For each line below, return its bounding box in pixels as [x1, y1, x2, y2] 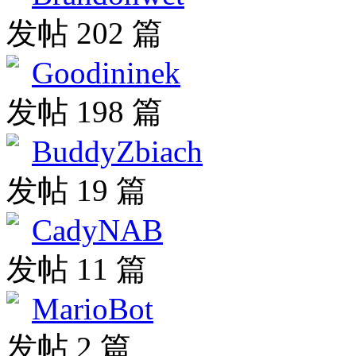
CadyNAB [32, 213, 163, 248]
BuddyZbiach [32, 134, 203, 169]
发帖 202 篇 [6, 16, 163, 51]
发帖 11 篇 [6, 252, 147, 287]
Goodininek [32, 56, 180, 91]
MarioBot [32, 292, 153, 327]
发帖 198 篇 [6, 95, 163, 130]
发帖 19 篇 [6, 173, 147, 208]
